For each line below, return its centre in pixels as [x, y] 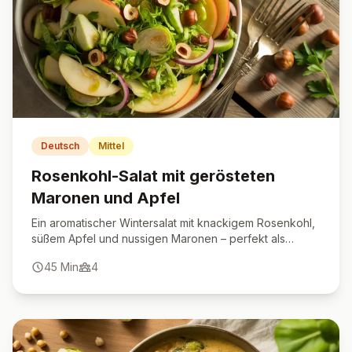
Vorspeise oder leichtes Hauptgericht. [130, 254]
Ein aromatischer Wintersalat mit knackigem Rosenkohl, [173, 223]
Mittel [111, 146]
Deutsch [60, 146]
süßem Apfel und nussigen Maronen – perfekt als [158, 238]
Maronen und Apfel [106, 198]
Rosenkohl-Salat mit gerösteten [153, 176]
